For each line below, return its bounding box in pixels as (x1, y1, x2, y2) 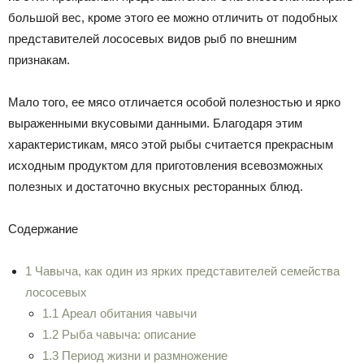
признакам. (8, 53, 70, 67)
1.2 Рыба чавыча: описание (42, 327, 196, 341)
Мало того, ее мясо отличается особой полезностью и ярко (8, 95, 340, 109)
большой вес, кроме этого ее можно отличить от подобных (8, 11, 338, 24)
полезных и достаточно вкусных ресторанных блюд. (8, 180, 303, 193)
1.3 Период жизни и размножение (42, 349, 227, 362)
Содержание (8, 222, 78, 236)
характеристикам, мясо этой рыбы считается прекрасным (8, 137, 333, 151)
